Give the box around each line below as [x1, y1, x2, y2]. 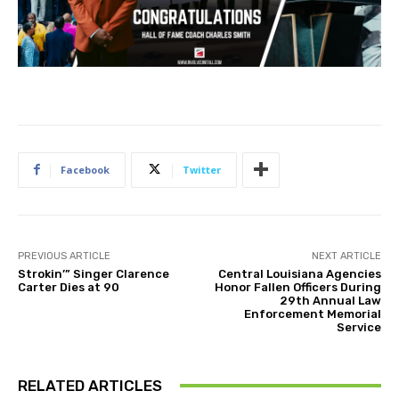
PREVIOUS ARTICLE [18, 249, 110, 262]
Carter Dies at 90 [18, 280, 119, 294]
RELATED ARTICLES [18, 376, 162, 395]
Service [336, 320, 381, 334]
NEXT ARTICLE [311, 249, 381, 262]
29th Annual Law [279, 293, 381, 307]
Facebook [61, 162, 110, 176]
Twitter [183, 162, 221, 176]
